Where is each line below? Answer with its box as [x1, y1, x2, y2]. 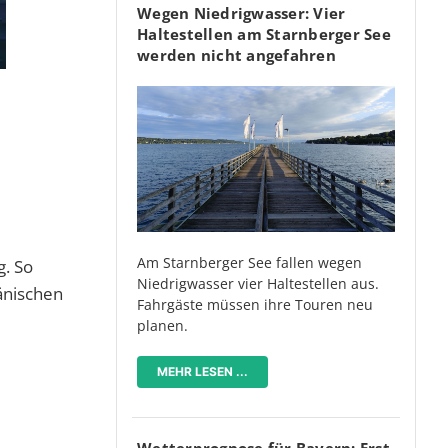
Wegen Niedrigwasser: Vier [137, 3, 346, 24]
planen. [137, 315, 188, 335]
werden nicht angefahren [137, 45, 336, 66]
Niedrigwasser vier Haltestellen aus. [137, 273, 379, 293]
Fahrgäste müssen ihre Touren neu [137, 294, 373, 314]
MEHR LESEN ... [157, 363, 248, 379]
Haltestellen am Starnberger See [137, 24, 391, 45]
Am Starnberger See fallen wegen [137, 252, 362, 272]
